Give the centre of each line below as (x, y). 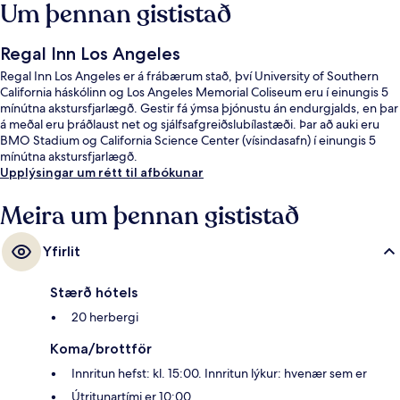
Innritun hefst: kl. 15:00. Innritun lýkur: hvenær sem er (219, 374)
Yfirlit (62, 252)
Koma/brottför (101, 349)
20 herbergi (105, 317)
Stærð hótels (94, 293)
